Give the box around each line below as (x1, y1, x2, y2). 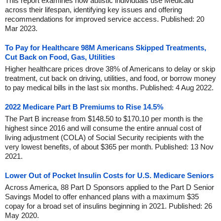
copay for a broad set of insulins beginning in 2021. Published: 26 (5, 202, 212, 211)
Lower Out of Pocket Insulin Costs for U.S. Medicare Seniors (5, 171, 214, 180)
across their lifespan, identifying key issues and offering (5, 5, 182, 14)
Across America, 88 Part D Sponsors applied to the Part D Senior (5, 183, 214, 192)
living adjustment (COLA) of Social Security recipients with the (5, 133, 204, 142)
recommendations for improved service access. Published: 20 (5, 15, 204, 24)
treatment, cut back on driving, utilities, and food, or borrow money (5, 74, 216, 83)
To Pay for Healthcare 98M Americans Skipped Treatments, (5, 43, 206, 52)
